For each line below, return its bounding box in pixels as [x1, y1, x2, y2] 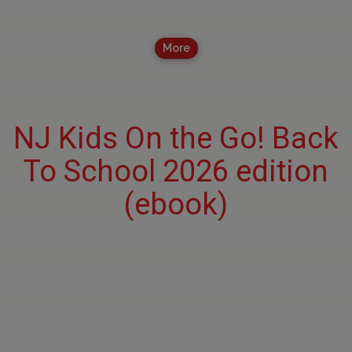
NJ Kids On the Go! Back [13, 121, 339, 156]
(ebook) [124, 187, 228, 222]
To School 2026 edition [24, 154, 328, 189]
